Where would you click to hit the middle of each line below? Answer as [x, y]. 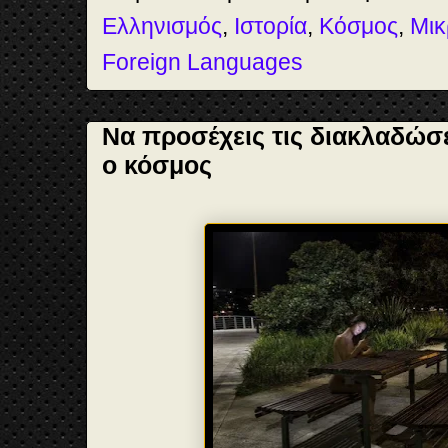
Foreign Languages [202, 61]
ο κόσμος [157, 164]
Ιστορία [270, 25]
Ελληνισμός [162, 25]
